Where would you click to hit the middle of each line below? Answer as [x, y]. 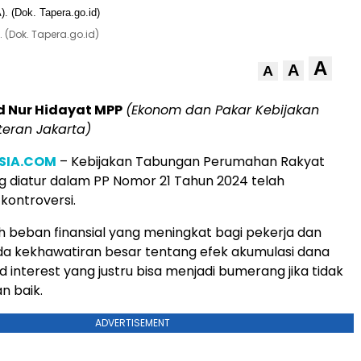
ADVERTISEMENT [132, 323]
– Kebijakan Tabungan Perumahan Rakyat [191, 162]
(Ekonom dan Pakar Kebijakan [222, 110]
